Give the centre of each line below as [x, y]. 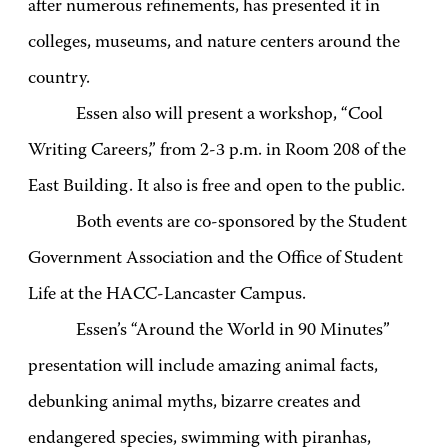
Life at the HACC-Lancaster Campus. [167, 295]
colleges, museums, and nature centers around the [214, 43]
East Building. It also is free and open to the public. [216, 187]
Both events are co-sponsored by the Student [241, 223]
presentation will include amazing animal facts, [203, 367]
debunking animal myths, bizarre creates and [194, 403]
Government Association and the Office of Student [215, 259]
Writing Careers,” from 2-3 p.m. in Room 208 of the [217, 151]
